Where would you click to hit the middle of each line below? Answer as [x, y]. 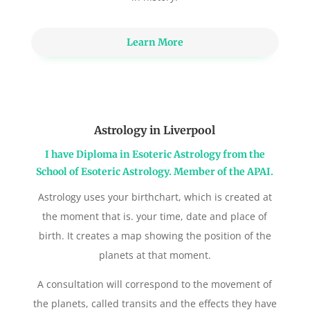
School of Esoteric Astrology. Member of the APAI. [155, 171]
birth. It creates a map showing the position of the [155, 235]
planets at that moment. [155, 255]
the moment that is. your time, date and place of [155, 216]
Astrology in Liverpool [155, 130]
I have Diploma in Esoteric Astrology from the [155, 154]
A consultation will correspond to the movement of [155, 284]
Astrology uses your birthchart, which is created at [155, 197]
